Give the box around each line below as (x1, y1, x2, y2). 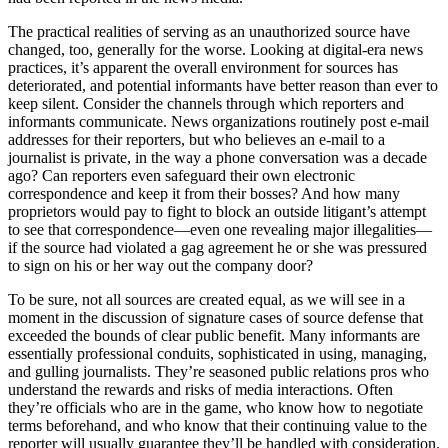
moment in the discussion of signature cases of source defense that (8, 308, 423, 326)
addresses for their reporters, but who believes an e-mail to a (8, 130, 385, 148)
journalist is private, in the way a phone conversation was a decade (8, 148, 427, 166)
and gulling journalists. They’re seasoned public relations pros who (8, 362, 429, 380)
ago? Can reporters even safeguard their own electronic (8, 166, 355, 184)
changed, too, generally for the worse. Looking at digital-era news (8, 40, 423, 58)
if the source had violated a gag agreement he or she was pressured (8, 238, 427, 256)
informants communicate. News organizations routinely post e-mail (8, 112, 429, 130)
